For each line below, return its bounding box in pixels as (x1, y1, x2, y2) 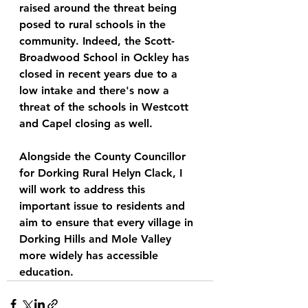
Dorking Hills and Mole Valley (19, 232, 175, 245)
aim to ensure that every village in (19, 216, 197, 229)
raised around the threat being (19, 1, 180, 14)
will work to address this (19, 183, 148, 196)
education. (19, 265, 74, 278)
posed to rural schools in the (19, 18, 169, 31)
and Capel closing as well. (19, 117, 153, 130)
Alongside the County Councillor (19, 150, 189, 163)
